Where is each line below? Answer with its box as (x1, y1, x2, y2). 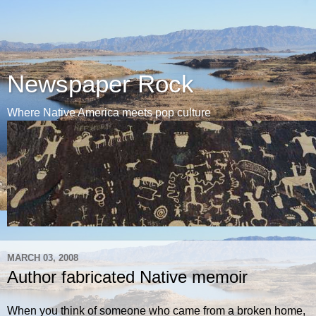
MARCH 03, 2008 (7, 252, 78, 263)
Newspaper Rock (7, 71, 194, 97)
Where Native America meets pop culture (7, 107, 211, 119)
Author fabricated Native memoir (7, 267, 248, 286)
